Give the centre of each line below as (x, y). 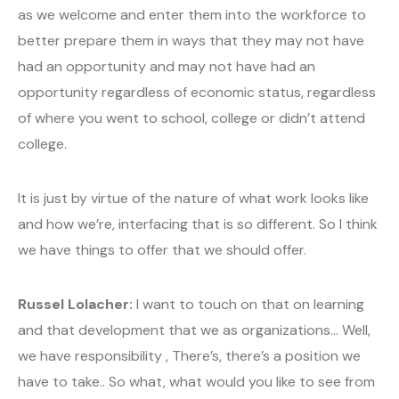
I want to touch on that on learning (248, 305)
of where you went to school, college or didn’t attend (191, 118)
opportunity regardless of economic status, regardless (197, 93)
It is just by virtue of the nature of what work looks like (193, 199)
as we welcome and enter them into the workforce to (192, 15)
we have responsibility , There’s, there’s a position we (189, 356)
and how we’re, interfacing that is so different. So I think (198, 224)
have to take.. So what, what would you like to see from (196, 382)
